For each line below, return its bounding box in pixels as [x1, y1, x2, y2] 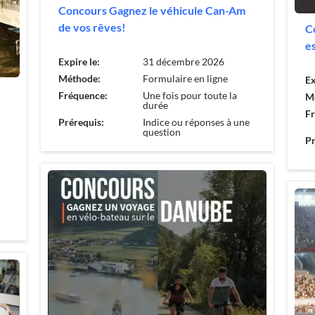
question [142, 125, 181, 138]
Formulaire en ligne [142, 72, 228, 84]
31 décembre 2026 [142, 55, 224, 67]
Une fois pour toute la [142, 89, 237, 101]
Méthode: [58, 72, 101, 84]
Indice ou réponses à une [142, 115, 250, 128]
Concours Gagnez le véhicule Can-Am [58, 3, 245, 17]
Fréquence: [58, 89, 108, 101]
